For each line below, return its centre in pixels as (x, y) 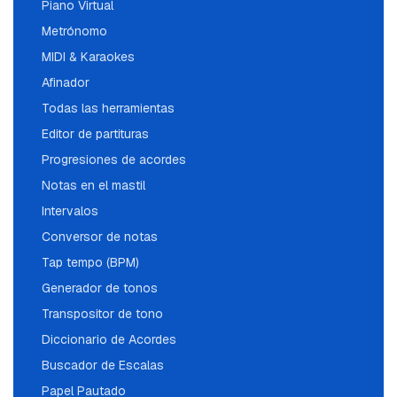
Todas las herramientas (108, 108)
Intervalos (70, 211)
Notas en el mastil (93, 185)
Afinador (66, 82)
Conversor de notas (100, 237)
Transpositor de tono (102, 314)
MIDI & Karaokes (88, 57)
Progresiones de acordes (114, 160)
